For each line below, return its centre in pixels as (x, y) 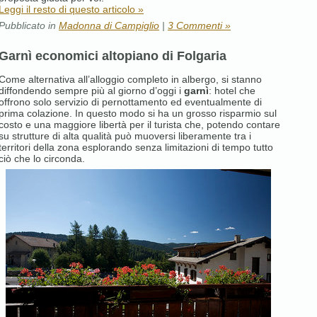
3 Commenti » (199, 25)
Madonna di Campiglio (109, 25)
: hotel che (232, 90)
